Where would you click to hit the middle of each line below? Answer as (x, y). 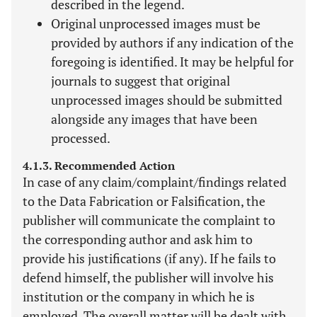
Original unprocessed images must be (156, 23)
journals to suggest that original (140, 81)
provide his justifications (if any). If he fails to (149, 258)
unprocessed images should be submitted (167, 100)
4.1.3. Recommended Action (99, 166)
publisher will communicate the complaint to (149, 220)
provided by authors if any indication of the (172, 42)
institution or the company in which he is (139, 296)
